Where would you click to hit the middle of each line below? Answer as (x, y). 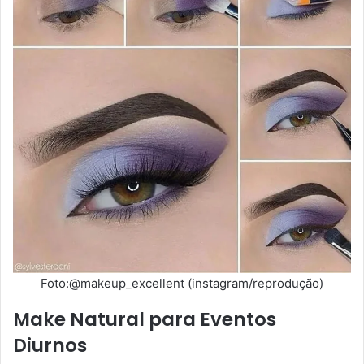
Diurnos (50, 346)
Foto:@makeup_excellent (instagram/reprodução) (182, 284)
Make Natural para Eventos (145, 320)
